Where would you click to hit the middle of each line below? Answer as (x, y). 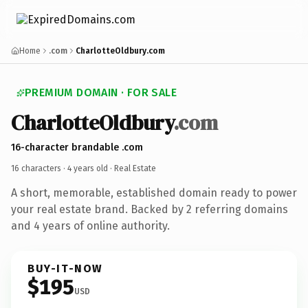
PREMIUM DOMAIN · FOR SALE (101, 92)
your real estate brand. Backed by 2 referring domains (150, 209)
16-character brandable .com (77, 147)
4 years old (88, 168)
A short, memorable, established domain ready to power (154, 192)
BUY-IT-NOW (65, 268)
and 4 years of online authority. (90, 225)
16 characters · (39, 168)
